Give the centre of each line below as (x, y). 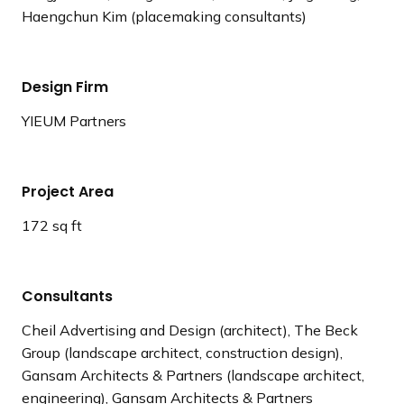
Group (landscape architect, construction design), (182, 353)
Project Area (68, 192)
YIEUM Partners (74, 121)
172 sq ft (52, 225)
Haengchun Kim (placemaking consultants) (164, 16)
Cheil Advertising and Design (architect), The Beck (190, 330)
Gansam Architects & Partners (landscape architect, (193, 375)
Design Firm (65, 87)
